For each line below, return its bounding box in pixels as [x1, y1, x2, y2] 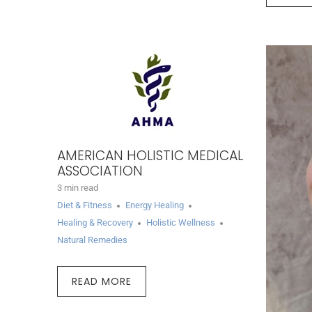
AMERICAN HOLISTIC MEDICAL [57, 146, 243, 166]
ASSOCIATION [57, 162, 143, 181]
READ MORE [72, 274, 132, 289]
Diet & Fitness [57, 200, 112, 211]
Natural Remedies [57, 235, 127, 246]
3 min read [57, 182, 98, 194]
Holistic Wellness [146, 217, 215, 228]
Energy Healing [125, 200, 184, 211]
